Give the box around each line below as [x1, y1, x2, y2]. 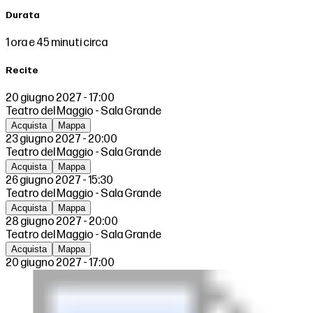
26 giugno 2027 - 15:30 [6, 174, 113, 188]
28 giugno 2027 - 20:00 [6, 215, 118, 229]
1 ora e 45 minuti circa [6, 36, 108, 50]
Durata [6, 9, 40, 21]
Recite [6, 65, 38, 77]
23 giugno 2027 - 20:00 [6, 133, 117, 147]
